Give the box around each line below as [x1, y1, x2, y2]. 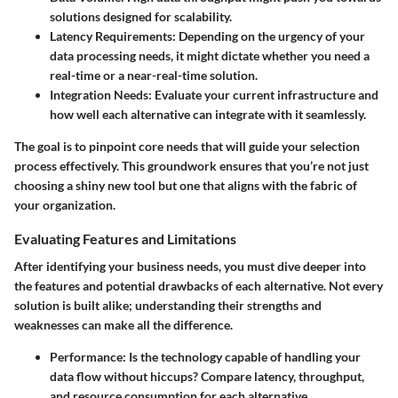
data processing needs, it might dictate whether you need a [50, 47, 370, 63]
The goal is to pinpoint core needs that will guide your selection [14, 138, 360, 154]
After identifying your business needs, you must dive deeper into [14, 258, 366, 274]
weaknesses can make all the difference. [14, 316, 233, 332]
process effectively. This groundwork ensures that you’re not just [14, 157, 369, 173]
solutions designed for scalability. [50, 8, 232, 24]
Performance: [50, 348, 126, 364]
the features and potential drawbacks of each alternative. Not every [14, 277, 383, 293]
